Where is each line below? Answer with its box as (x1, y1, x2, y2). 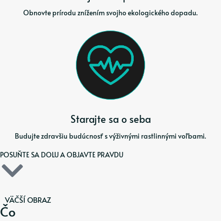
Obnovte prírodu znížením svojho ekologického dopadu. (23, 8, 198, 17)
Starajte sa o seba (70, 112, 151, 126)
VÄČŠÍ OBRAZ (5, 194, 51, 205)
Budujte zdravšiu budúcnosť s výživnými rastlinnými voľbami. (15, 131, 206, 141)
